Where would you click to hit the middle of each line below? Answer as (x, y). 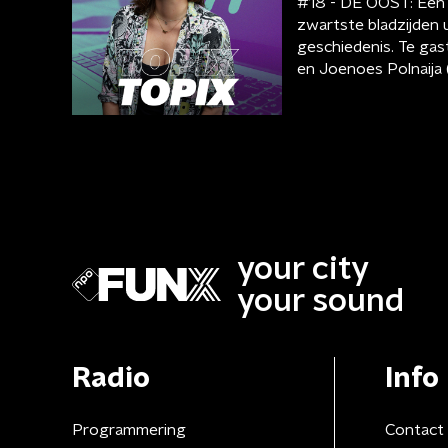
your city (303, 268)
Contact (414, 429)
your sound (320, 300)
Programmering (129, 429)
